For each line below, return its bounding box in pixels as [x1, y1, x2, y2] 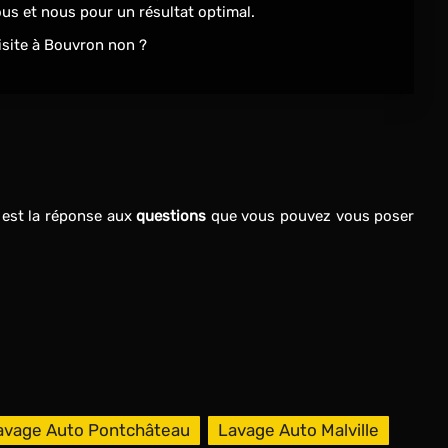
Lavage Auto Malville [217, 421, 379, 440]
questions [136, 207, 207, 225]
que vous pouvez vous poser [206, 207, 415, 225]
